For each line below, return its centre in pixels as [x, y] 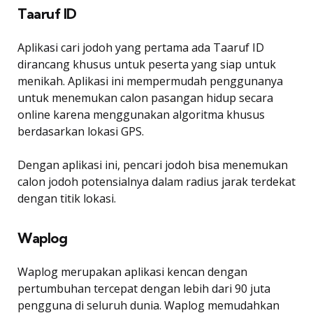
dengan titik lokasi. [67, 198]
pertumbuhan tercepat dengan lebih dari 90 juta [144, 288]
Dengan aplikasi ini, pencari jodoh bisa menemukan [153, 165]
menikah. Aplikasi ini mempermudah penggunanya [150, 81]
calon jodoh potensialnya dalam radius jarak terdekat [156, 181]
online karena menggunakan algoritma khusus [141, 114]
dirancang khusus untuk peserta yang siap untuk [147, 64]
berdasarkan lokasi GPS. [81, 131]
